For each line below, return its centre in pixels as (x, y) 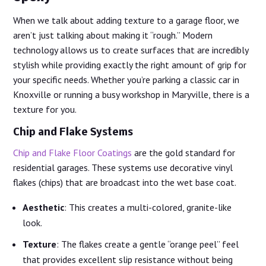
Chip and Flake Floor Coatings (73, 153)
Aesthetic (44, 208)
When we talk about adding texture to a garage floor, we (126, 20)
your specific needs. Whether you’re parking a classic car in (126, 80)
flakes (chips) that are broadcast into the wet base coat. (125, 183)
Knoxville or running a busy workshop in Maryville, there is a (132, 95)
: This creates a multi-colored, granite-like (148, 208)
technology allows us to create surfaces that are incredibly (131, 50)
